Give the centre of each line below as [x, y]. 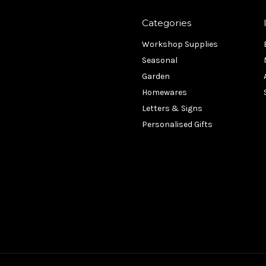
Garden [156, 77]
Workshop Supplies [180, 45]
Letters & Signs [172, 109]
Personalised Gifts [178, 125]
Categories [167, 23]
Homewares [165, 93]
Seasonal [160, 61]
